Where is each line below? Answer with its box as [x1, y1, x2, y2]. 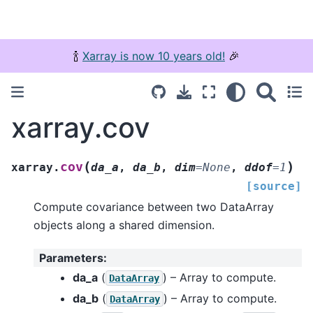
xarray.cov [11, 110, 150, 145]
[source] [246, 179, 302, 193]
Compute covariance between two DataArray [34, 199, 274, 214]
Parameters [39, 251, 103, 265]
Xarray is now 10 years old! [82, 49, 225, 63]
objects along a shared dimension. [34, 217, 214, 232]
